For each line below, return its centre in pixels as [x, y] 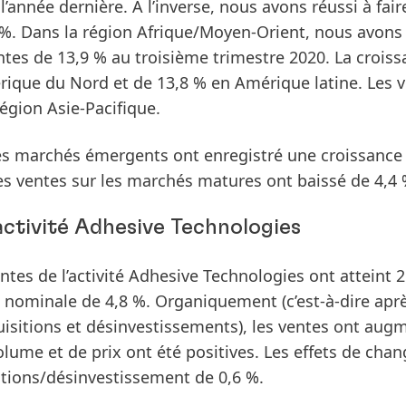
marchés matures [194, 180]
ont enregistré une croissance [285, 155]
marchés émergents [92, 155]
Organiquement [216, 301]
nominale [41, 301]
